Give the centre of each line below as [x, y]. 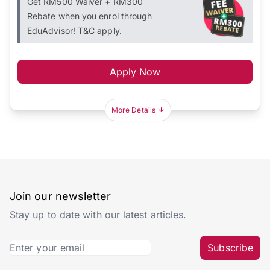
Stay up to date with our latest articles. [98, 214]
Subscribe [230, 247]
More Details [133, 110]
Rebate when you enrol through [90, 16]
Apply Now [135, 71]
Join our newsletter [61, 196]
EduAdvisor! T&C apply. [74, 30]
